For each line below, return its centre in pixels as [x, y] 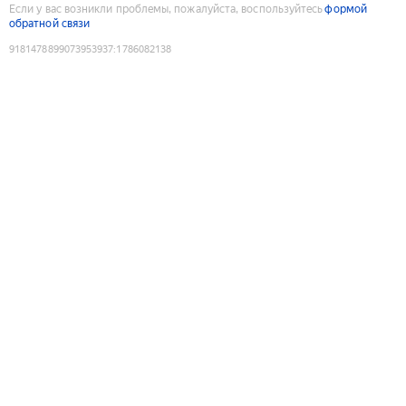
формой [346, 9]
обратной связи [50, 23]
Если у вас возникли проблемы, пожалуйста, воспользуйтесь [166, 9]
